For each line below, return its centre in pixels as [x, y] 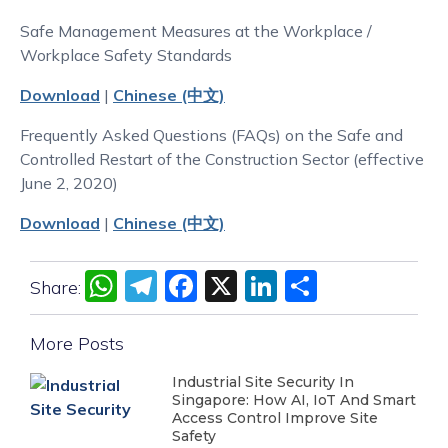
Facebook [268, 286]
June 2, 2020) [69, 183]
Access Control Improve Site [275, 418]
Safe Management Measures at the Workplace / [196, 31]
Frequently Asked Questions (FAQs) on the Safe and [211, 135]
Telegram [227, 286]
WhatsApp [199, 286]
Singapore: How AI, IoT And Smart [294, 400]
